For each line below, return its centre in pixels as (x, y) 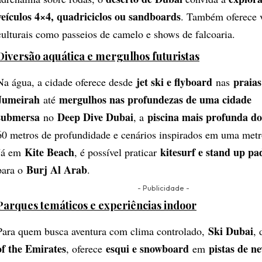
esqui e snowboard (147, 249)
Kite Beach (49, 152)
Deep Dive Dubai (95, 117)
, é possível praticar (117, 152)
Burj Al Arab (57, 170)
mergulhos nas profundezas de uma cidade (155, 100)
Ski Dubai (231, 231)
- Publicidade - (163, 188)
